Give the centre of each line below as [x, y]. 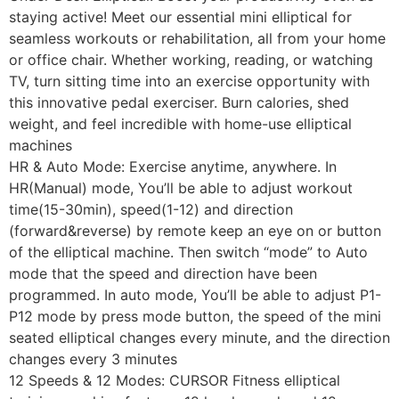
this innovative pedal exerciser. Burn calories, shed [179, 103]
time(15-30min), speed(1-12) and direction [151, 210]
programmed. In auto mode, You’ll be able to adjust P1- [195, 295]
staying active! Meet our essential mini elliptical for [180, 17]
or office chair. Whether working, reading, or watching [191, 60]
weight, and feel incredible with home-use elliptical [180, 124]
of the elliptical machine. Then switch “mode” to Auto [188, 252]
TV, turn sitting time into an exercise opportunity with [189, 81]
